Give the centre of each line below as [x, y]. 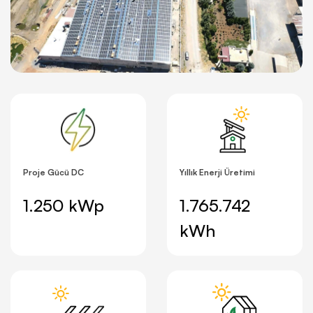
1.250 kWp [64, 205]
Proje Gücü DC [53, 172]
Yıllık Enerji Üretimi [217, 172]
